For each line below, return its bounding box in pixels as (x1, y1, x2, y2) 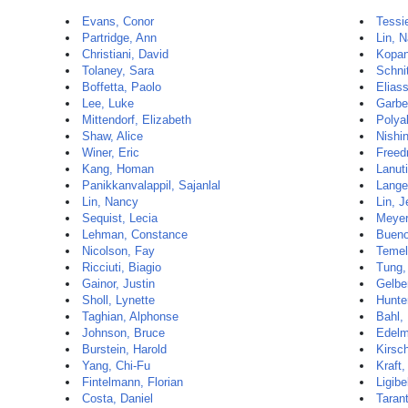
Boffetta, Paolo (82, 80, 161, 94)
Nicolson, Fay (82, 244, 155, 258)
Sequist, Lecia (82, 211, 158, 225)
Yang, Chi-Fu (82, 359, 150, 372)
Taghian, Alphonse (82, 310, 178, 323)
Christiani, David (82, 47, 168, 61)
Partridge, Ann (82, 31, 157, 45)
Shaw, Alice (82, 129, 143, 143)
